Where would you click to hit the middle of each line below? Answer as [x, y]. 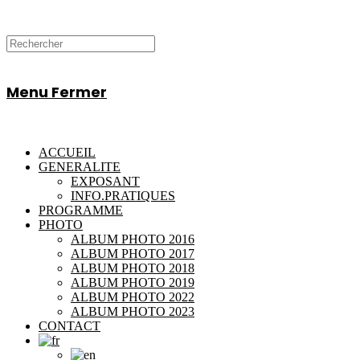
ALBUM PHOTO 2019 [133, 282]
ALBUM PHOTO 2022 [133, 297]
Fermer [79, 92]
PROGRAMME [81, 210]
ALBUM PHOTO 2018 [133, 268]
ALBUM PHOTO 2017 [133, 254]
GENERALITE [80, 167]
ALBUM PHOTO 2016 [133, 239]
